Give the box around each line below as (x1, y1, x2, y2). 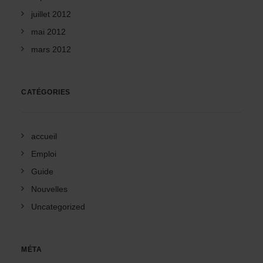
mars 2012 (31, 45, 71, 54)
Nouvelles (31, 184, 68, 194)
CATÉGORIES (21, 88, 70, 96)
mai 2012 (31, 27, 66, 36)
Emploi (31, 149, 56, 159)
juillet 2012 (31, 9, 71, 19)
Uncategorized (31, 202, 85, 211)
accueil (31, 131, 57, 141)
